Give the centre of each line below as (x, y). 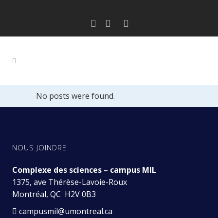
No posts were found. (75, 96)
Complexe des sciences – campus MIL (84, 170)
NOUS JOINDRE (39, 147)
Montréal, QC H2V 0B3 (54, 194)
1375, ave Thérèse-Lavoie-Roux (70, 182)
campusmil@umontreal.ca (67, 211)
